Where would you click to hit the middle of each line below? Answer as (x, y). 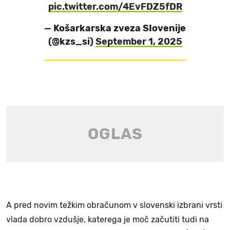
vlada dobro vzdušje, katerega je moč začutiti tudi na (108, 219)
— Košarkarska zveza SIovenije (115, 28)
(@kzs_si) (72, 41)
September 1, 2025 (139, 41)
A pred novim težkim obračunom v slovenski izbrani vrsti (114, 205)
